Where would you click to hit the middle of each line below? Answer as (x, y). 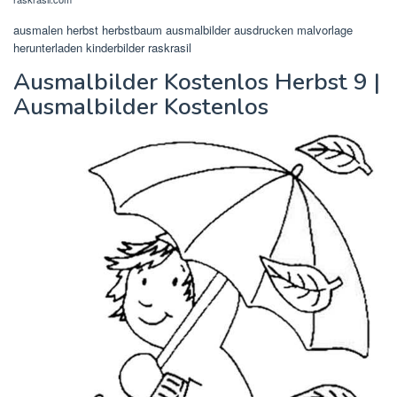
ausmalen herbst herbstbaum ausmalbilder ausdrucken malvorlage (183, 29)
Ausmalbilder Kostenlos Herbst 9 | (197, 82)
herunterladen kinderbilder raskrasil (102, 47)
